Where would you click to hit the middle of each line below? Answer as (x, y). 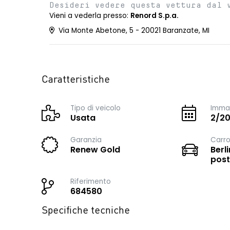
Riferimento (91, 181)
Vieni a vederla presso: (90, 16)
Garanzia (86, 140)
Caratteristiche (76, 80)
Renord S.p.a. (155, 16)
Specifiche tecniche (86, 211)
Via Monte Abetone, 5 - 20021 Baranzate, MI (133, 31)
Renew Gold (95, 150)
